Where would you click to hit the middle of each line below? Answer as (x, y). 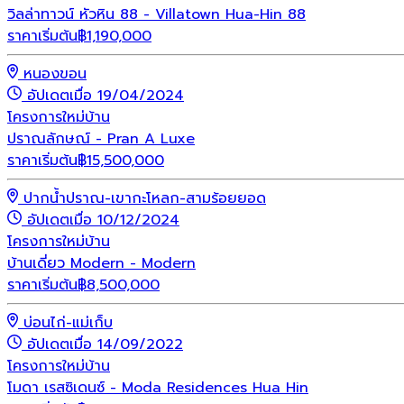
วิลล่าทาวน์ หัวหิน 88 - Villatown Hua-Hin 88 (156, 14)
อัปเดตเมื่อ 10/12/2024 (103, 220)
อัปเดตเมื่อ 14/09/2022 (105, 344)
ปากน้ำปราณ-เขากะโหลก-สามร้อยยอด (145, 198)
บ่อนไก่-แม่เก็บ (68, 322)
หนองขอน (55, 73)
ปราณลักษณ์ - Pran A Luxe (101, 138)
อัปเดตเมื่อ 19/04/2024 (106, 95)
